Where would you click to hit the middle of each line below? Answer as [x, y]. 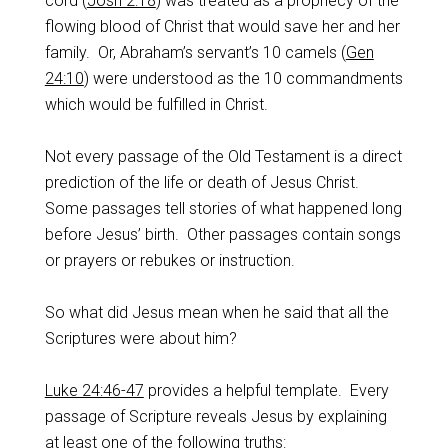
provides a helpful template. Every [266, 390]
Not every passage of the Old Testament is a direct [223, 156]
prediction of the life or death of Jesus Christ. [203, 182]
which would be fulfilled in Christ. [156, 104]
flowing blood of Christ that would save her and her [222, 26]
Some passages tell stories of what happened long [223, 208]
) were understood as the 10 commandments [243, 78]
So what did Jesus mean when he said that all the [216, 312]
